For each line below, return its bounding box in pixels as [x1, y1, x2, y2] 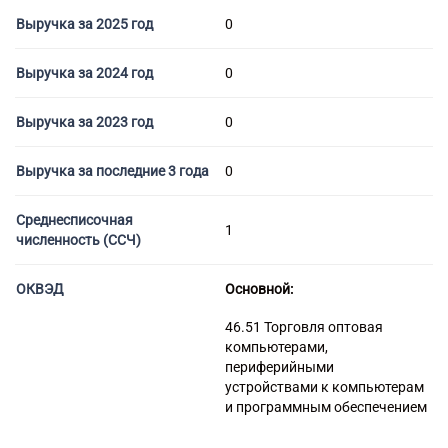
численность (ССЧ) [16, 232, 141, 248]
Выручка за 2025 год [16, 16, 153, 32]
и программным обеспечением [225, 399, 427, 415]
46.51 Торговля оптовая [225, 319, 383, 335]
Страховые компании [28, 33, 170, 49]
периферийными [225, 359, 334, 375]
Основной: [225, 281, 293, 297]
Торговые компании [28, 5, 160, 21]
